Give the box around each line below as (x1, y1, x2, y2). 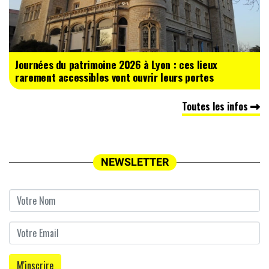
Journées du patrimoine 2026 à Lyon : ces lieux (15, 56, 217, 73)
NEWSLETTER (100, 156, 169, 169)
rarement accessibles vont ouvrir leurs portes (15, 69, 214, 85)
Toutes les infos (182, 99, 250, 114)
